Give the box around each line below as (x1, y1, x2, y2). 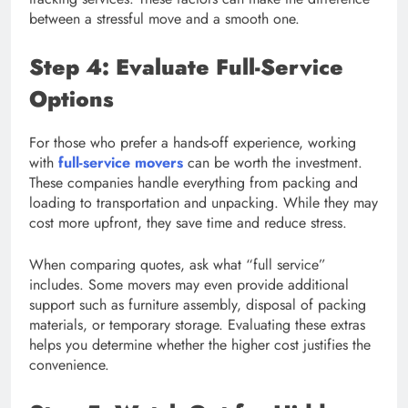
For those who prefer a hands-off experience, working (29, 131, 356, 153)
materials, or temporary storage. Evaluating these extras (29, 313, 365, 335)
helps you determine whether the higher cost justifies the (29, 333, 371, 355)
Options (29, 83, 114, 115)
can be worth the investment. (183, 151, 362, 173)
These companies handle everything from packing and (29, 171, 358, 193)
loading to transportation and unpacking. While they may (29, 191, 378, 213)
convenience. (29, 353, 109, 375)
